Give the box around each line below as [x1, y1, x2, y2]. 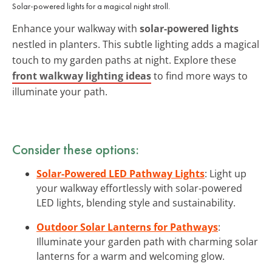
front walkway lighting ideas [12, 69, 151, 83]
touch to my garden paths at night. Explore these [12, 53, 236, 67]
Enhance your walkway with [12, 21, 140, 35]
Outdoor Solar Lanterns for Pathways [36, 220, 218, 234]
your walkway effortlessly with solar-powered [36, 181, 242, 195]
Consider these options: [12, 140, 139, 158]
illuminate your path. [12, 84, 107, 98]
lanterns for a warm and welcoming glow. [36, 249, 225, 263]
